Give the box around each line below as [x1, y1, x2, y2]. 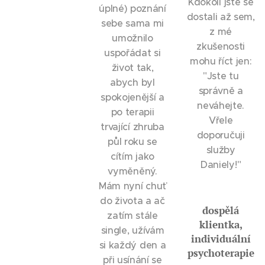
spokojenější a [101, 91, 164, 103]
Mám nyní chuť [99, 180, 166, 192]
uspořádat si [104, 47, 161, 59]
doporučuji [196, 129, 245, 141]
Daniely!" [201, 159, 241, 170]
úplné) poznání [99, 2, 166, 14]
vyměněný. [108, 165, 157, 177]
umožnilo [112, 32, 153, 44]
